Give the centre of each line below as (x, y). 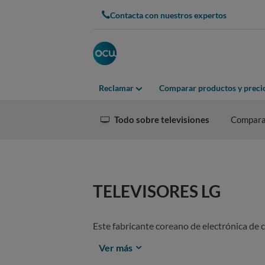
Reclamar (116, 88)
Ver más (117, 248)
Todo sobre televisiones (162, 119)
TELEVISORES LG (157, 191)
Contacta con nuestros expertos (168, 15)
